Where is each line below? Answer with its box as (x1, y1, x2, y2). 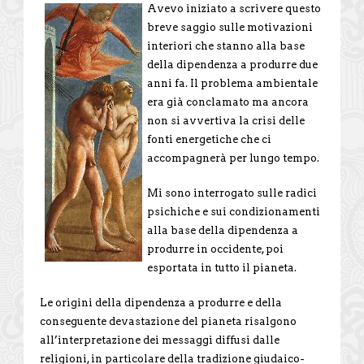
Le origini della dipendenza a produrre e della (40, 296, 282, 309)
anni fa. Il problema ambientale (147, 76, 318, 89)
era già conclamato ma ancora (147, 95, 309, 108)
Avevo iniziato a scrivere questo (147, 2, 321, 15)
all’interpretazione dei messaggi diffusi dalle (40, 333, 279, 346)
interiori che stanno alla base (147, 39, 305, 52)
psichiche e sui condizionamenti (147, 205, 320, 218)
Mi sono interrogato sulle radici (147, 186, 317, 199)
